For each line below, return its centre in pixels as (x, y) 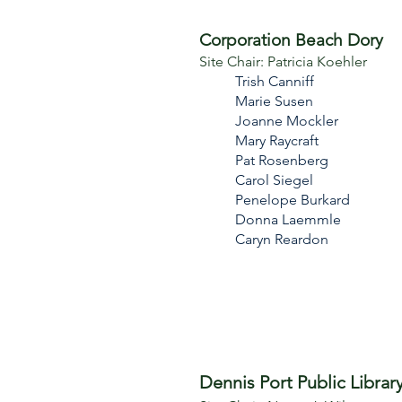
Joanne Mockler (287, 121)
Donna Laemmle (288, 219)
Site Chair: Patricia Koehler (283, 61)
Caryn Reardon (282, 239)
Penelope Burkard (293, 200)
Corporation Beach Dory (291, 40)
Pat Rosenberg (282, 160)
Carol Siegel (274, 180)
